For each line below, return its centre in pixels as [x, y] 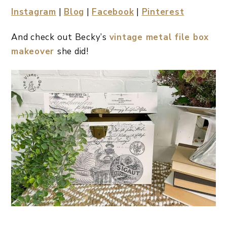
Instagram [34, 12]
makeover [34, 51]
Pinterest [163, 12]
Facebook [113, 12]
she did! [73, 51]
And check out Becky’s [60, 37]
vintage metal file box [159, 37]
